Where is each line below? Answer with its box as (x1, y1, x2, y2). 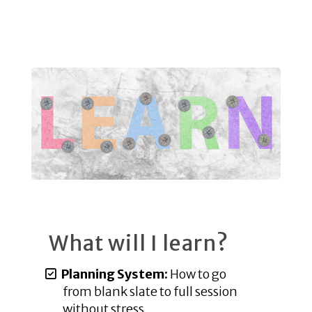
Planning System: (61, 265, 168, 282)
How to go (167, 265, 226, 282)
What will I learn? (49, 229, 228, 256)
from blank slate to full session (63, 283, 237, 299)
